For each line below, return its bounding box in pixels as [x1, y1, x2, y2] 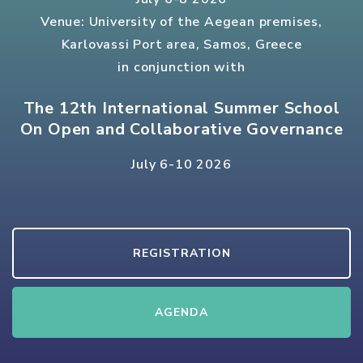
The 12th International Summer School [23, 97, 340, 120]
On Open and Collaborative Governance [19, 118, 344, 141]
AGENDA [155, 305, 208, 321]
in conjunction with [117, 58, 246, 77]
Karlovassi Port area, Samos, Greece [61, 36, 302, 54]
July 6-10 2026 [131, 156, 232, 174]
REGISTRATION [132, 246, 231, 262]
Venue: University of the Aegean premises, [41, 13, 322, 32]
